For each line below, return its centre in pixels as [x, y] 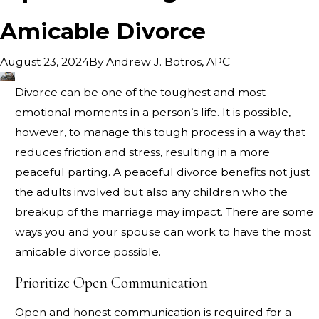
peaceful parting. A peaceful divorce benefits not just [162, 172]
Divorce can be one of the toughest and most [140, 93]
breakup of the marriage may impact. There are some [164, 212]
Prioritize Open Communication [111, 282]
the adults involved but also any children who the [151, 192]
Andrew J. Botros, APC [168, 61]
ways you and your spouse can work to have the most [163, 232]
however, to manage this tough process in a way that [160, 132]
